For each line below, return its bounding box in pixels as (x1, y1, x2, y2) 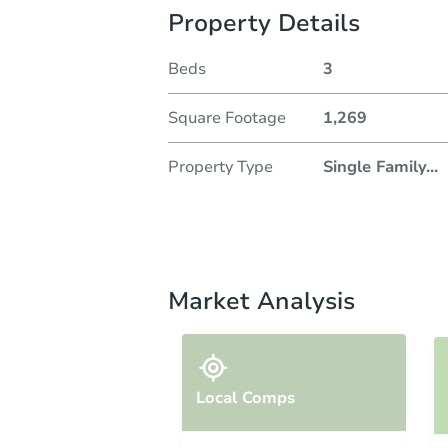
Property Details (168, 6, 360, 39)
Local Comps (196, 386, 295, 409)
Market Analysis (168, 284, 355, 317)
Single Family (322, 155, 426, 178)
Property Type (168, 155, 273, 178)
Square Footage (168, 106, 286, 129)
